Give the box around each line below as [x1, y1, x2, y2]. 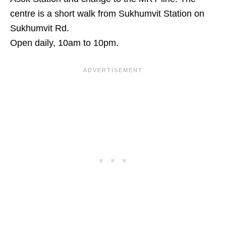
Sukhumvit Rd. [10, 23, 69, 33]
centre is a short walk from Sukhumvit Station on [10, 8, 204, 19]
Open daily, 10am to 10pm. [10, 37, 119, 48]
